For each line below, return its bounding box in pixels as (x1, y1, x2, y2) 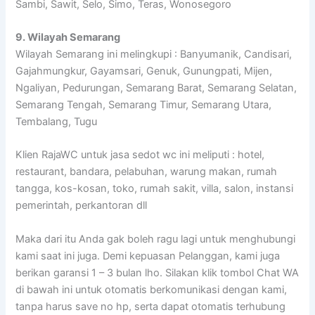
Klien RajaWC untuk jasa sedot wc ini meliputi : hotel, (15, 148, 265, 162)
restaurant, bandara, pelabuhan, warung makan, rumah (15, 165, 278, 179)
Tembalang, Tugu (15, 115, 98, 129)
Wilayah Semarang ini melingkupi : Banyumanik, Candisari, (15, 48, 292, 61)
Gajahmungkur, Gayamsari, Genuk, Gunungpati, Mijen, (15, 65, 273, 78)
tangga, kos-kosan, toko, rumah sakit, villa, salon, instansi (15, 182, 294, 195)
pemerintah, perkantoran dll (15, 199, 148, 212)
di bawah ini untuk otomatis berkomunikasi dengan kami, (15, 283, 288, 296)
